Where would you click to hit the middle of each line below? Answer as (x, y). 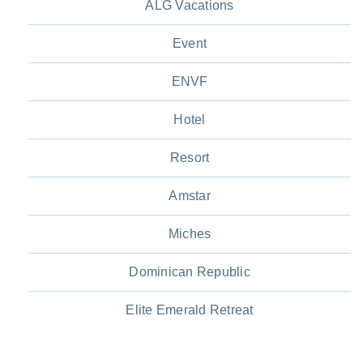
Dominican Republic (190, 271)
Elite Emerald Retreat (190, 310)
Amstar (190, 195)
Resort (190, 157)
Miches (190, 233)
